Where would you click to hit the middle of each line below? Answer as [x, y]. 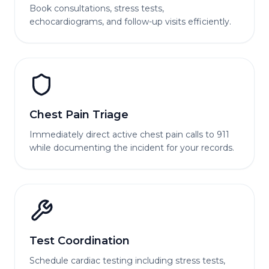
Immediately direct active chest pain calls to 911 [129, 134]
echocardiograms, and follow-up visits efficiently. [130, 22]
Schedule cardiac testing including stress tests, [127, 261]
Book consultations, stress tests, [97, 8]
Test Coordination [80, 241]
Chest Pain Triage [79, 115]
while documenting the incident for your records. [132, 148]
